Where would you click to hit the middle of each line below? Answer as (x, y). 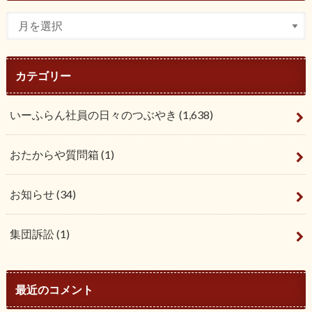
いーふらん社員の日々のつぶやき (94, 114)
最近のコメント (54, 289)
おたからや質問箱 (55, 154)
